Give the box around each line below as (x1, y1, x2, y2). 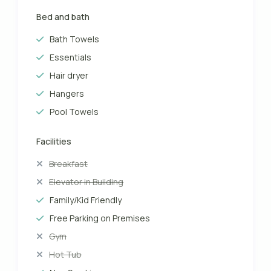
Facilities (36, 135, 72, 148)
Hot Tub (49, 249, 82, 261)
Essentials (50, 51, 92, 64)
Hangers (50, 88, 85, 100)
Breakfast (49, 158, 88, 170)
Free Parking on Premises (50, 212, 151, 224)
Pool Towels (50, 106, 99, 118)
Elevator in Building (49, 176, 124, 188)
